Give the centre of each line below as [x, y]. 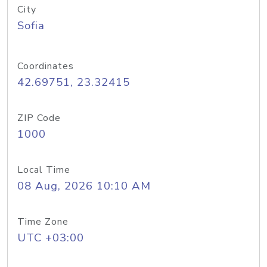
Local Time [44, 170]
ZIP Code [39, 118]
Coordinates [46, 66]
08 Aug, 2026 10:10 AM [84, 186]
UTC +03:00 [51, 238]
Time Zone [43, 222]
